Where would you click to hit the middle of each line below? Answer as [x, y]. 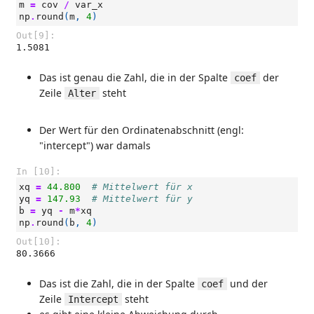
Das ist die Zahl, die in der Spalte [118, 284]
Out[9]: [36, 35]
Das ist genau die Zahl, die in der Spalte [135, 77]
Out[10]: [39, 241]
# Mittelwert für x [142, 187]
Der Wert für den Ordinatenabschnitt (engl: [142, 130]
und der [247, 284]
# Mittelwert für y [142, 199]
